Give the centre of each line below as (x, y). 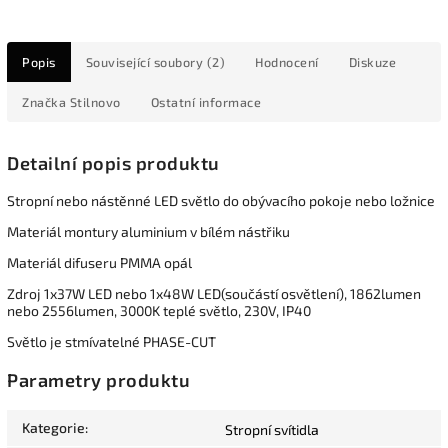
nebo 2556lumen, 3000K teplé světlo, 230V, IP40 (159, 311)
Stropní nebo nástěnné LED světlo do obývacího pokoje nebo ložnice (221, 201)
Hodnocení (287, 61)
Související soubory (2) (155, 61)
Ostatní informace (205, 101)
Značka (44, 101)
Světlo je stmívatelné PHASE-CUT (111, 342)
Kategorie (53, 427)
